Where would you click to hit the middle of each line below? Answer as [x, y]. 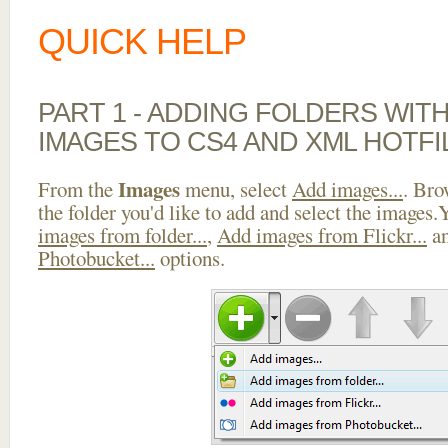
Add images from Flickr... [322, 235]
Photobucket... [96, 258]
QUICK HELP [142, 41]
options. [190, 258]
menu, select [236, 189]
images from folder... [122, 235]
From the [78, 189]
